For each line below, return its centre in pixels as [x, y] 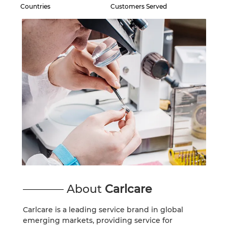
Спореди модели [160, 125]
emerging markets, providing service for [97, 220]
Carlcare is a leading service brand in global [103, 209]
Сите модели [72, 125]
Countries [35, 7]
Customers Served [139, 7]
